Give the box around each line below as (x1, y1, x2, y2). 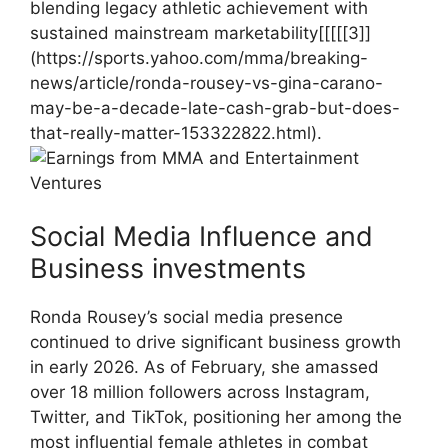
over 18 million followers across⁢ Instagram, (30, 382, 370, 402)
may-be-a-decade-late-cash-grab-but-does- (30, 97, 400, 118)
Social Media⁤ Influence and (30, 220, 373, 253)
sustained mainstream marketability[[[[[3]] (30, 22, 371, 43)
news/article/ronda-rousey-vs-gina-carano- (30, 72, 383, 93)
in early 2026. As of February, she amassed (30, 357, 379, 377)
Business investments (30, 252, 306, 285)
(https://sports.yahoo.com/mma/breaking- (30, 47, 368, 68)
